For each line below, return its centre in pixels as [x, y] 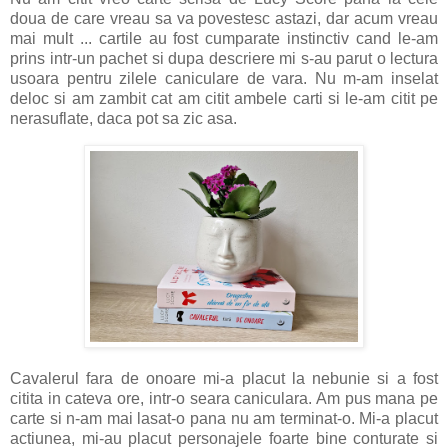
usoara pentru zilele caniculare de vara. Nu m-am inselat [224, 78]
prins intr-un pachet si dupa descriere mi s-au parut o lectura [224, 58]
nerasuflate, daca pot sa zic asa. [123, 118]
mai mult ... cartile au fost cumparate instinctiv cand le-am [224, 38]
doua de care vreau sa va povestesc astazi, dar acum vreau [224, 18]
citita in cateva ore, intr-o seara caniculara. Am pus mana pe [224, 398]
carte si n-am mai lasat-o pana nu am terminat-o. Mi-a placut [224, 418]
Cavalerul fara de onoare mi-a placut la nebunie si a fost [224, 378]
